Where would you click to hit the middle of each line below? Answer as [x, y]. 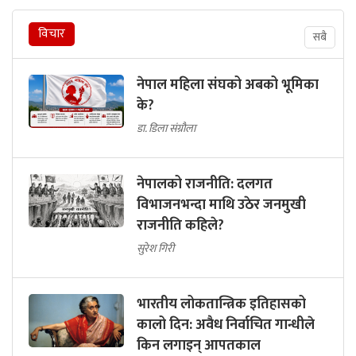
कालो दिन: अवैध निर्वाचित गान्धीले [226, 325]
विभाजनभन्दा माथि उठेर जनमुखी [221, 205]
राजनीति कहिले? [180, 225]
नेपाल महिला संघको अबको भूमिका [228, 85]
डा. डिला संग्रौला [166, 128]
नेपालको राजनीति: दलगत [205, 184]
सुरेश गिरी [155, 248]
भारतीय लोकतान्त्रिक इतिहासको [221, 304]
